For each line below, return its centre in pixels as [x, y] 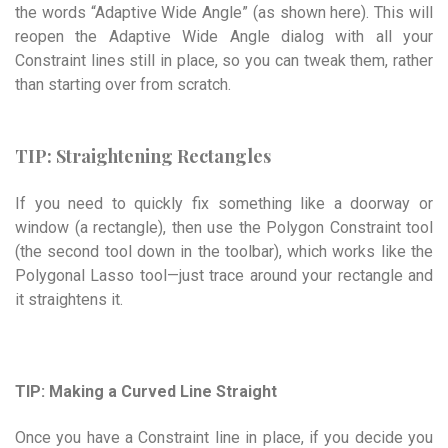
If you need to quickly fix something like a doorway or [224, 203]
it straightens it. [69, 299]
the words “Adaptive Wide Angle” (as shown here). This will [224, 13]
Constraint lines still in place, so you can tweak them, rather [224, 61]
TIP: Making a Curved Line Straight [146, 391]
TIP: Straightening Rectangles [143, 155]
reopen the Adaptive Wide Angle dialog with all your [224, 37]
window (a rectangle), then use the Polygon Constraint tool [224, 227]
